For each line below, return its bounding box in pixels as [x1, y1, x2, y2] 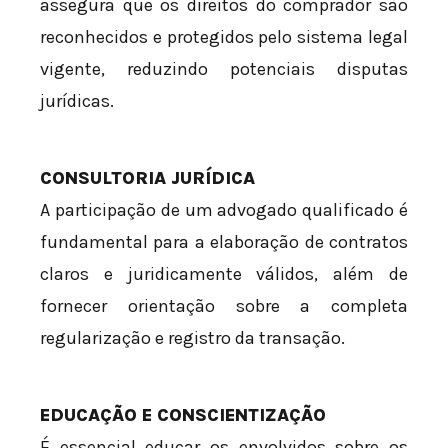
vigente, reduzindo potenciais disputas [40, 58, 408, 81]
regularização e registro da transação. [40, 327, 345, 350]
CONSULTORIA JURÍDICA [40, 167, 255, 190]
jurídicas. [40, 90, 114, 113]
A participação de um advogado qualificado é [40, 199, 408, 222]
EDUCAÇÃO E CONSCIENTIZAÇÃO [40, 404, 326, 427]
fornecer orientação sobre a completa [40, 295, 408, 318]
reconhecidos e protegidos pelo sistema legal [40, 26, 408, 49]
